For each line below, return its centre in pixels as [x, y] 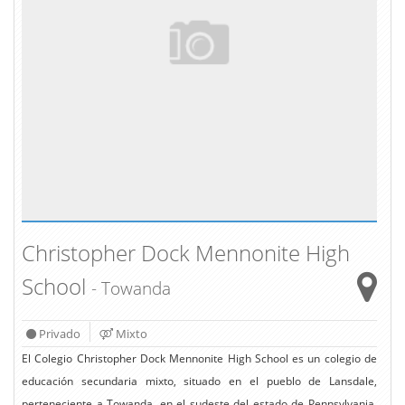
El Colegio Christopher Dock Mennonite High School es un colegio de [199, 359]
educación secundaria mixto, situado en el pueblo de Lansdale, [199, 381]
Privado [58, 334]
